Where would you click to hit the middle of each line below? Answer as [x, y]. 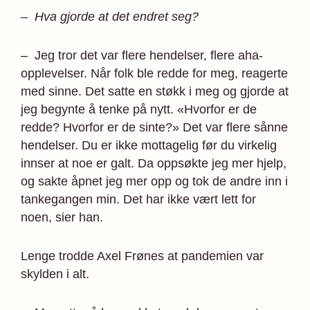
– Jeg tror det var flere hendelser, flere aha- [142, 55]
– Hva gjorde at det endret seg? [110, 16]
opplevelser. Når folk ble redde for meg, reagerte [154, 73]
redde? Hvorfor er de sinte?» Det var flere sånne [154, 127]
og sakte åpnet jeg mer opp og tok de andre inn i [154, 181]
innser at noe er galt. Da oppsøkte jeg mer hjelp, [154, 163]
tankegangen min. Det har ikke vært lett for [138, 199]
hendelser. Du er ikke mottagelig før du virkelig [149, 145]
